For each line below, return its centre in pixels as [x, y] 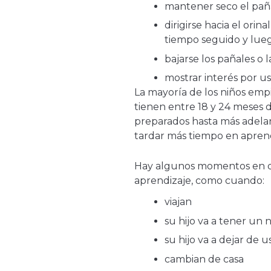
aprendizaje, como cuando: [199, 181]
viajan [178, 202]
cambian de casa [204, 259]
